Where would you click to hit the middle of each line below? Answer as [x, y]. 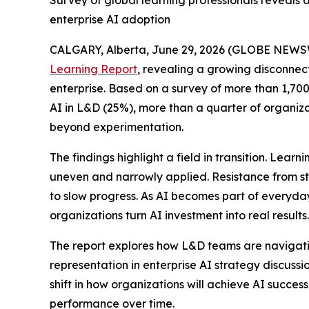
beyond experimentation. [117, 127]
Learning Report [93, 69]
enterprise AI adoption [110, 19]
